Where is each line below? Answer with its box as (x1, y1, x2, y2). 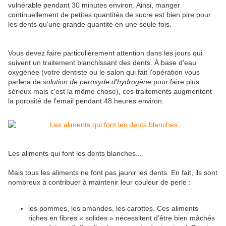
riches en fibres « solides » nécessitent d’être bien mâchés (28, 213, 215, 222)
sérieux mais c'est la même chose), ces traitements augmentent (8, 87, 212, 95)
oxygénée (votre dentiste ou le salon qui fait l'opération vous (8, 68, 200, 76)
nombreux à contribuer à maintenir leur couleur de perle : (8, 178, 191, 186)
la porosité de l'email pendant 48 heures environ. (8, 96, 164, 105)
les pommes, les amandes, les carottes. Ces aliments (28, 204, 198, 212)
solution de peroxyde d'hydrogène (43, 77, 151, 86)
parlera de (8, 77, 43, 86)
